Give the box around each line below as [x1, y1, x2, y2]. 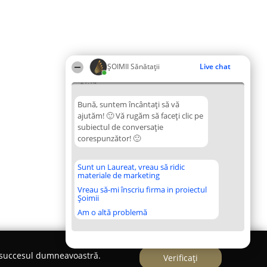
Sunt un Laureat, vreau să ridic [77, 162, 185, 172]
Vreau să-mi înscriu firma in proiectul [77, 184, 207, 195]
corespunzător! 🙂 [77, 133, 141, 144]
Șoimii [77, 193, 99, 203]
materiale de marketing [77, 170, 160, 181]
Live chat [200, 61, 231, 72]
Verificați [163, 252, 198, 263]
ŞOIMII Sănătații [107, 61, 160, 72]
